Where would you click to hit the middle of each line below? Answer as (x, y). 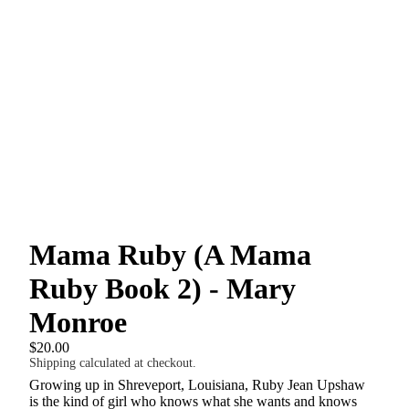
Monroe (78, 322)
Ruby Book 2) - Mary (163, 288)
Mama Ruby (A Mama (170, 255)
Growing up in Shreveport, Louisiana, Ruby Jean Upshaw (197, 384)
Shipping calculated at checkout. (113, 363)
